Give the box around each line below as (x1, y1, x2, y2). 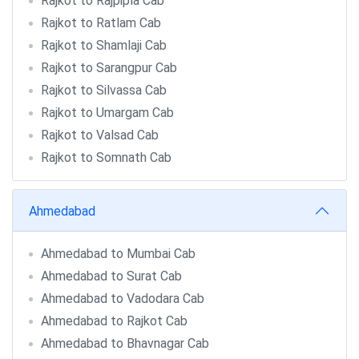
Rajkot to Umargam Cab (41, 105, 174, 120)
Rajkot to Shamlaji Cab (41, 38, 167, 53)
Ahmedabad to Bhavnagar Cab (41, 336, 209, 351)
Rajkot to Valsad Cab (41, 127, 159, 143)
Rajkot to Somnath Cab (41, 150, 171, 165)
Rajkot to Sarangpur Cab (41, 60, 177, 75)
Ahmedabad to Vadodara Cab (41, 291, 204, 306)
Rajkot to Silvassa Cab (41, 83, 167, 98)
